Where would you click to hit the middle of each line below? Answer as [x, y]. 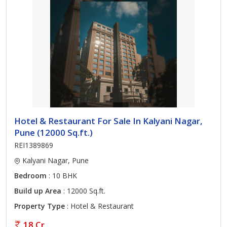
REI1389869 [34, 145]
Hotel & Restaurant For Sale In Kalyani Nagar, [108, 121]
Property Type [40, 206]
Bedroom [30, 176]
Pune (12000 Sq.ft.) [53, 133]
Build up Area [38, 191]
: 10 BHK [62, 176]
